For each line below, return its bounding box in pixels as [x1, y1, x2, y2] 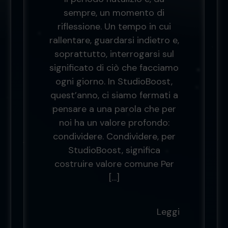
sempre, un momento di [64, 7, 164, 19]
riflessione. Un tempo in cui [57, 20, 171, 33]
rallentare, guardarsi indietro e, [49, 34, 179, 46]
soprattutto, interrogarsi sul [54, 48, 174, 60]
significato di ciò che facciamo [49, 62, 179, 74]
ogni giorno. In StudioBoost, [55, 75, 173, 88]
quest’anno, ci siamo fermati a [50, 89, 178, 101]
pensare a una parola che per [52, 103, 176, 115]
